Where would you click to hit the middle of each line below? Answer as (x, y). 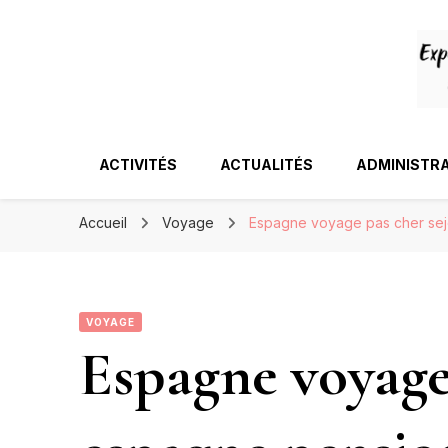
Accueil (103, 222)
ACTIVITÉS (138, 164)
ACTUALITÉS (266, 164)
